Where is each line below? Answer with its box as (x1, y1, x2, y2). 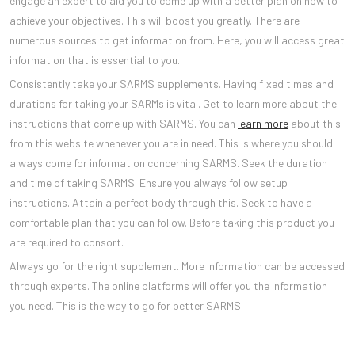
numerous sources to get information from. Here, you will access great (10, 32, 345, 47)
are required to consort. (10, 235, 124, 249)
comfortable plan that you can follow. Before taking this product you (10, 215, 334, 229)
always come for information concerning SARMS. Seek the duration (10, 155, 327, 170)
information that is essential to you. (10, 52, 180, 67)
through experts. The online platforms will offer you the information (10, 278, 327, 292)
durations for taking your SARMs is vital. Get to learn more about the (10, 96, 337, 110)
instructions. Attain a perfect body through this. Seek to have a (10, 195, 312, 209)
